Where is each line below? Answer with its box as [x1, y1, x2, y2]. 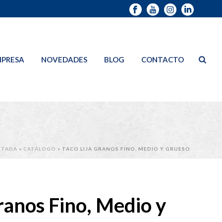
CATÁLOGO [23, 146, 56, 152]
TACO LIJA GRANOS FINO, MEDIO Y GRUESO [62, 146, 190, 152]
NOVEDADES [41, 55, 88, 64]
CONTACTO [141, 55, 184, 64]
